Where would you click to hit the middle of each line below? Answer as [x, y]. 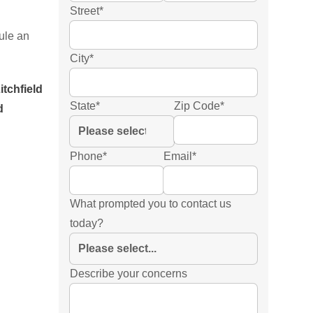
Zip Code [197, 106]
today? [87, 223]
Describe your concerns [129, 274]
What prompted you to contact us [151, 204]
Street [85, 11]
